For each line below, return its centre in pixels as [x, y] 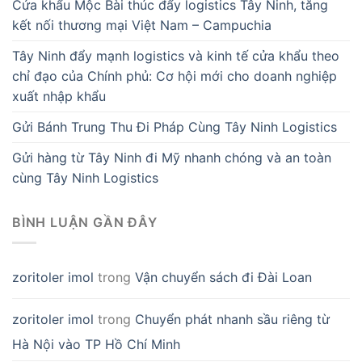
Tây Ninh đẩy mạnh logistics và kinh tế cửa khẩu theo [176, 55]
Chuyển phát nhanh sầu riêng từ [232, 319]
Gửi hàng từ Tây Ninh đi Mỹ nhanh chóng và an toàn [172, 157]
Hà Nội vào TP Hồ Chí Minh [96, 344]
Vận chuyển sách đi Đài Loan [223, 277]
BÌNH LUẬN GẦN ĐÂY [85, 222]
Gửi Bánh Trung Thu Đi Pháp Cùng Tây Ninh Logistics [175, 126]
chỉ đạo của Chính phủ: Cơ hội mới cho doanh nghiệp [175, 76]
